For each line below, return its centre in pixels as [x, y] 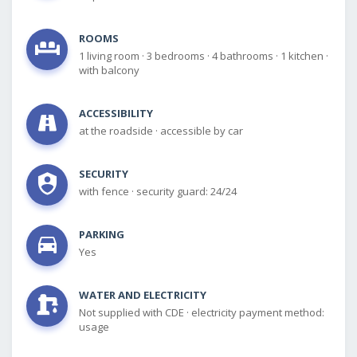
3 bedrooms [177, 55]
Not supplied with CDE [133, 312]
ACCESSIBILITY [116, 113]
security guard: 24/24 [186, 191]
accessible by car [202, 130]
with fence [105, 191]
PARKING [102, 234]
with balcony [109, 70]
